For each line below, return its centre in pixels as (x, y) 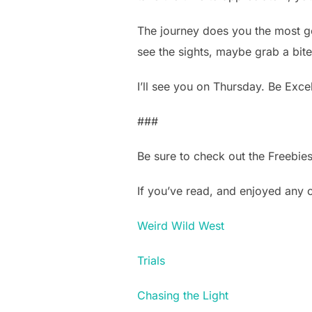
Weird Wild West (181, 226)
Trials (151, 261)
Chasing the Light (183, 296)
